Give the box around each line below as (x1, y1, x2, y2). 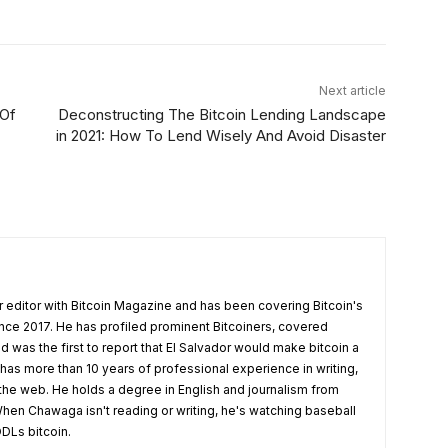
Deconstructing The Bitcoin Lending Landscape (57, 105, 386, 124)
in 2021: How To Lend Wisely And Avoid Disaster (55, 126, 386, 145)
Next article (318, 83, 386, 98)
